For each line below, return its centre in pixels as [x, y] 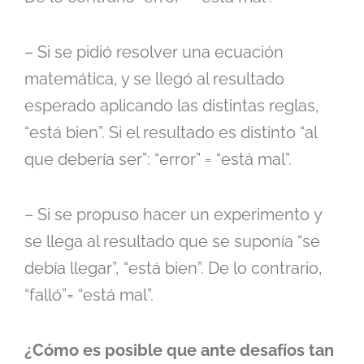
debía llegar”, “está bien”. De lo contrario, [173, 268]
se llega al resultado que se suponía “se [172, 241]
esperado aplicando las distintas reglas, [172, 105]
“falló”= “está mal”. [89, 295]
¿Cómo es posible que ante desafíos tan [179, 350]
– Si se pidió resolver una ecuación [154, 52]
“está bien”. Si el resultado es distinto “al [171, 132]
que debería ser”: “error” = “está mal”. [158, 159]
